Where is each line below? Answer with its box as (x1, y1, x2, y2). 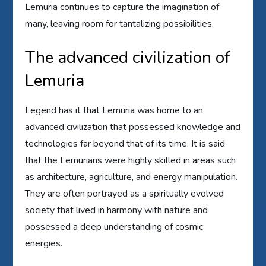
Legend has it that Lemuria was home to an (25, 103, 204, 117)
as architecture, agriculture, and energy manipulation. (25, 170, 238, 183)
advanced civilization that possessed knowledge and (25, 120, 241, 134)
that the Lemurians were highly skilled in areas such (25, 153, 236, 167)
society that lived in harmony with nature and (25, 203, 208, 217)
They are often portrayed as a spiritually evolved (25, 186, 224, 200)
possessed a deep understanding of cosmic (25, 220, 204, 233)
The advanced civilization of (25, 46, 231, 69)
